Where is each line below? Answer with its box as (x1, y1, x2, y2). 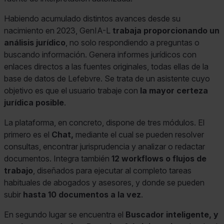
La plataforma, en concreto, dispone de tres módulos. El (4, 117, 204, 127)
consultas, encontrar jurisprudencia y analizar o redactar (4, 141, 205, 151)
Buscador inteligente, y (125, 209, 218, 219)
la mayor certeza (138, 85, 208, 95)
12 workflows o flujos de (111, 153, 206, 163)
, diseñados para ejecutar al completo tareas (33, 165, 191, 175)
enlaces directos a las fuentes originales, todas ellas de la (4, 61, 208, 71)
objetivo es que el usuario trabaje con (4, 85, 138, 95)
